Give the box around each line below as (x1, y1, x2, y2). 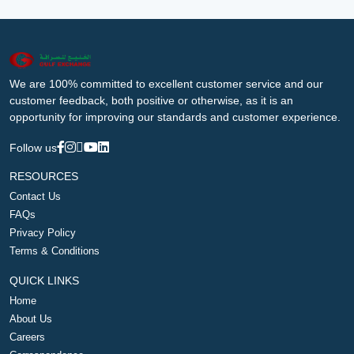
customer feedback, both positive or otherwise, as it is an (9, 94, 293, 107)
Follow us (9, 141, 57, 154)
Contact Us (9, 190, 61, 202)
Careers (9, 331, 45, 343)
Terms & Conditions (9, 245, 100, 257)
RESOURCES (9, 170, 78, 183)
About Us (9, 313, 52, 325)
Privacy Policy (9, 227, 76, 239)
